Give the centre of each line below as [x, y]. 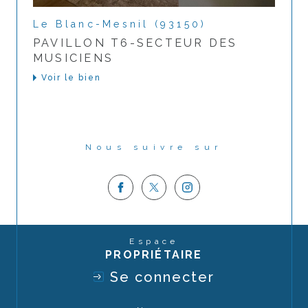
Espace [158, 241]
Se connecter [162, 277]
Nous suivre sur [159, 147]
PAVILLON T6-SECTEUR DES [135, 43]
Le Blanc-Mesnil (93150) [120, 24]
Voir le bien [71, 78]
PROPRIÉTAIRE [154, 254]
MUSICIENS [74, 58]
